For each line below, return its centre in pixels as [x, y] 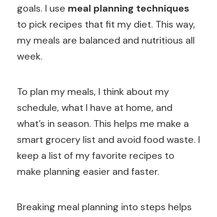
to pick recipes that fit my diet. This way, [106, 24]
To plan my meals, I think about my [93, 92]
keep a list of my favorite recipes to [96, 156]
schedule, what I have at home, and [95, 108]
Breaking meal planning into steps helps [104, 207]
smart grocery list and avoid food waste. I [108, 140]
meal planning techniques [129, 8]
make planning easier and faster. [88, 172]
